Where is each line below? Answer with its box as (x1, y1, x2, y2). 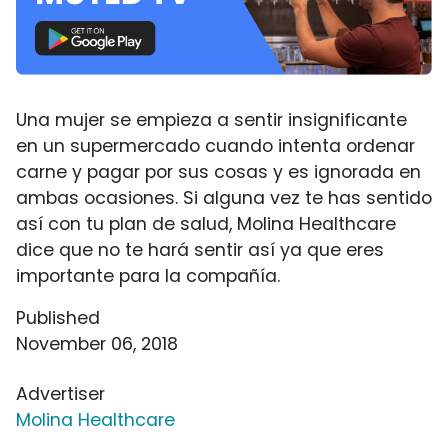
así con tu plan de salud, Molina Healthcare (16, 211, 396, 236)
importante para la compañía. (16, 263, 280, 288)
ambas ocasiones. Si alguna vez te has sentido (16, 185, 432, 210)
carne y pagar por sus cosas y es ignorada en (16, 159, 421, 184)
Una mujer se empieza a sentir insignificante (16, 107, 407, 132)
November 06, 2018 (16, 331, 178, 356)
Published (16, 305, 100, 330)
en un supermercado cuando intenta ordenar (16, 133, 415, 158)
